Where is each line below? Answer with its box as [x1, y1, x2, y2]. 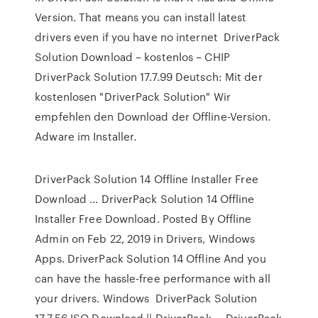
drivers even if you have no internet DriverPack [35, 29, 280, 45]
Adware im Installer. [35, 128, 137, 144]
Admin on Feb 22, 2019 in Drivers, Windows [35, 231, 256, 246]
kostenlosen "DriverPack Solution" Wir [35, 89, 231, 104]
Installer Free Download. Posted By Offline [35, 211, 252, 226]
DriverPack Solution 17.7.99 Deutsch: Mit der [35, 69, 263, 84]
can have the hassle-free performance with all [35, 270, 270, 286]
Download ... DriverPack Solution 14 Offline [35, 191, 255, 207]
